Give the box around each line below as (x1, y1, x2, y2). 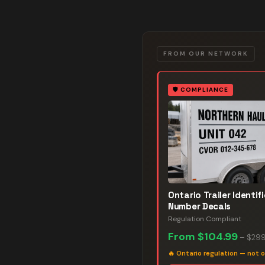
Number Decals (168, 201, 231, 212)
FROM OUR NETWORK (163, 50, 248, 57)
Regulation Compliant (168, 214, 241, 224)
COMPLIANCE (180, 86, 228, 93)
